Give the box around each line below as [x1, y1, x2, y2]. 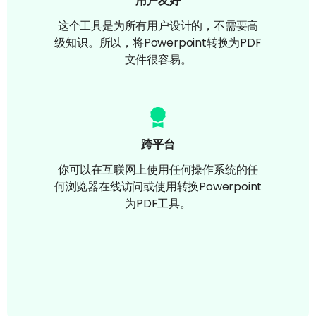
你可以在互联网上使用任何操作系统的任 [57, 161, 259, 178]
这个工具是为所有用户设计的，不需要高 [57, 17, 259, 34]
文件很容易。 [124, 51, 192, 68]
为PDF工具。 [125, 195, 191, 212]
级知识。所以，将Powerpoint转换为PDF [54, 34, 262, 51]
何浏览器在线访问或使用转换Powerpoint [54, 178, 262, 195]
